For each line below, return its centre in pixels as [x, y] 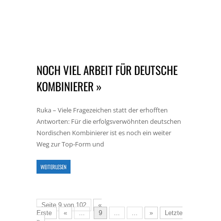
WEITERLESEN [54, 167]
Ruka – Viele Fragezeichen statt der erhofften [102, 110]
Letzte [174, 213]
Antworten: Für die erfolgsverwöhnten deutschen [109, 121]
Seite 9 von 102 [64, 205]
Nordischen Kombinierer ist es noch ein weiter [104, 133]
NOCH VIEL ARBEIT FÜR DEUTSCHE [107, 70]
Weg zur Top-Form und [70, 144]
